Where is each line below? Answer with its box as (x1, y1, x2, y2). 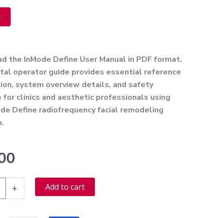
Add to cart (45, 182, 85, 193)
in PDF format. (126, 54, 182, 65)
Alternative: (94, 179, 136, 190)
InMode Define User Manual (24, 54, 127, 65)
